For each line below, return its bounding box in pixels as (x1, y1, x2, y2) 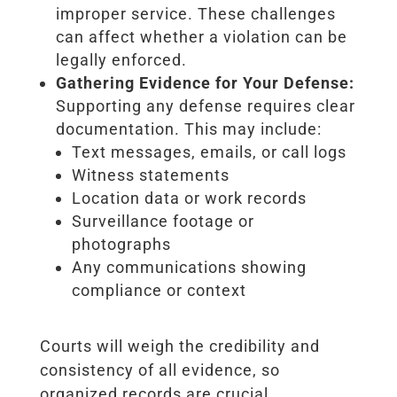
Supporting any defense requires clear (55, 96, 355, 115)
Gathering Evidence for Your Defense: (55, 73, 354, 92)
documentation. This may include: (55, 119, 322, 138)
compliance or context (71, 280, 246, 300)
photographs (71, 234, 171, 253)
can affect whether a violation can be (55, 27, 347, 46)
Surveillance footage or (71, 211, 254, 230)
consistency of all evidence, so (39, 360, 280, 379)
